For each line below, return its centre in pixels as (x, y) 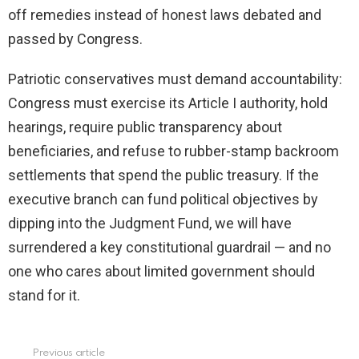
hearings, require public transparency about (145, 127)
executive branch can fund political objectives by (163, 200)
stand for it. (44, 296)
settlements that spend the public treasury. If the (163, 175)
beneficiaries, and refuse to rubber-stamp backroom (173, 151)
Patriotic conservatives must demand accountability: (175, 79)
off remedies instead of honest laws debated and (165, 15)
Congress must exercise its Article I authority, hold (168, 103)
